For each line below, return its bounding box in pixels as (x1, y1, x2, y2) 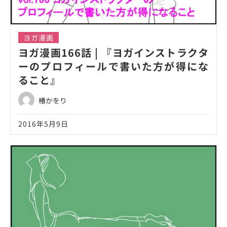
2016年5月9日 (18, 119, 68, 129)
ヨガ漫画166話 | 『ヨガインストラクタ (18, 45, 209, 60)
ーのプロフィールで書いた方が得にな (18, 59, 209, 73)
